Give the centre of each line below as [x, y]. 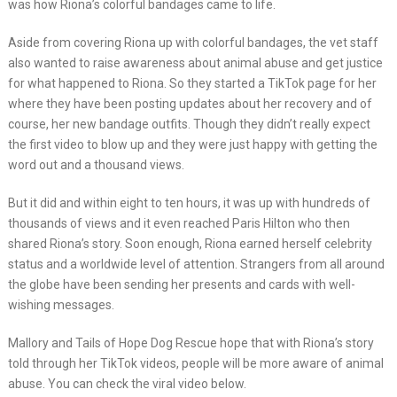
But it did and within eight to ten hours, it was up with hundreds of [189, 203]
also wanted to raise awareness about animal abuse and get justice [195, 63]
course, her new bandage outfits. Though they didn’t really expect [189, 124]
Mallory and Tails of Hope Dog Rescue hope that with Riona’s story [191, 343]
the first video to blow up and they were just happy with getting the [192, 144]
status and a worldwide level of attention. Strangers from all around [196, 264]
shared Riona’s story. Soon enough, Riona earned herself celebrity [190, 244]
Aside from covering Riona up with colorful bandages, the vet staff [193, 43]
